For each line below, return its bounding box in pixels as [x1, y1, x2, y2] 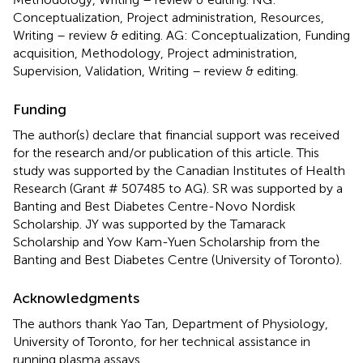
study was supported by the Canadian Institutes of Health [13, 162, 345, 178]
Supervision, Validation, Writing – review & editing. [13, 62, 298, 79]
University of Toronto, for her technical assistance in [13, 333, 310, 349]
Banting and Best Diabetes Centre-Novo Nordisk [13, 198, 296, 214]
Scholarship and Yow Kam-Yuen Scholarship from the [13, 233, 320, 250]
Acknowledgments [13, 288, 139, 307]
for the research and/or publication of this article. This [13, 144, 319, 160]
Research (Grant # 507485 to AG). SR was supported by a [13, 180, 343, 196]
